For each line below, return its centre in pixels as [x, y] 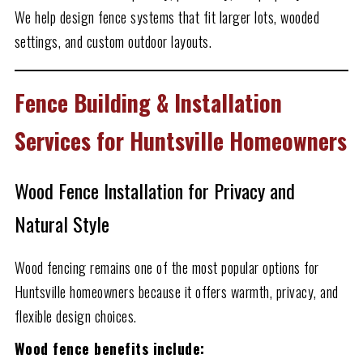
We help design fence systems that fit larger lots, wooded [167, 17]
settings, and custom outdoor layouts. [113, 41]
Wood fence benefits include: [109, 348]
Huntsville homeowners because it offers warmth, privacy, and [176, 291]
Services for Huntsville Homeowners [180, 140]
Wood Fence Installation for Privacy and [154, 190]
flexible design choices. [75, 316]
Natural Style [62, 223]
